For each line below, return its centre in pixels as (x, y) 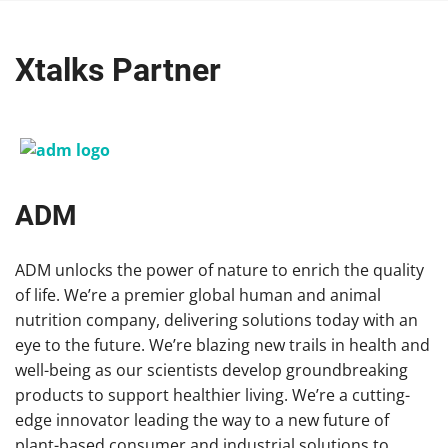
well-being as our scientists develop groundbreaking (211, 370)
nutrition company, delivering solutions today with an (216, 320)
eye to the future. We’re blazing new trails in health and (222, 345)
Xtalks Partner (118, 69)
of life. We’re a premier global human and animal (198, 295)
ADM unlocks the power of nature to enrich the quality (219, 270)
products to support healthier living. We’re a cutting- (212, 395)
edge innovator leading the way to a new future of (202, 420)
